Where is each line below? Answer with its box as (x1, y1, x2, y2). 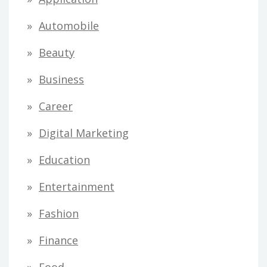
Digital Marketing (39, 126, 129, 141)
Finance (39, 233, 78, 248)
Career (39, 99, 73, 114)
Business (39, 72, 84, 87)
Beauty (39, 45, 74, 60)
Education (39, 153, 90, 167)
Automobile (39, 18, 99, 33)
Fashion (39, 206, 79, 221)
